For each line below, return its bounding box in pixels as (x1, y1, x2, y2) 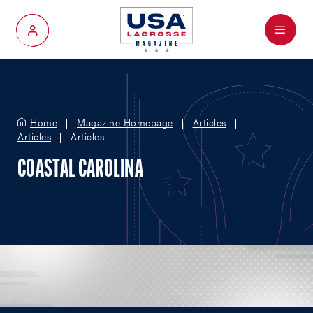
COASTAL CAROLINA (17, 158, 144, 183)
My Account (32, 29, 87, 41)
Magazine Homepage (77, 115, 173, 129)
